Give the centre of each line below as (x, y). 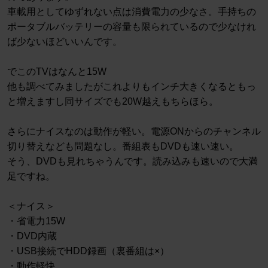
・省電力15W (36, 221)
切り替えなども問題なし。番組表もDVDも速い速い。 (123, 147)
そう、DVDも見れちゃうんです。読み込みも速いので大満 (133, 162)
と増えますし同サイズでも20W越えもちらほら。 (113, 102)
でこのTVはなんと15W (57, 72)
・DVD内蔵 (32, 236)
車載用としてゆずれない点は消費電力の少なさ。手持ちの (132, 12)
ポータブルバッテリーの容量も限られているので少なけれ (132, 27)
